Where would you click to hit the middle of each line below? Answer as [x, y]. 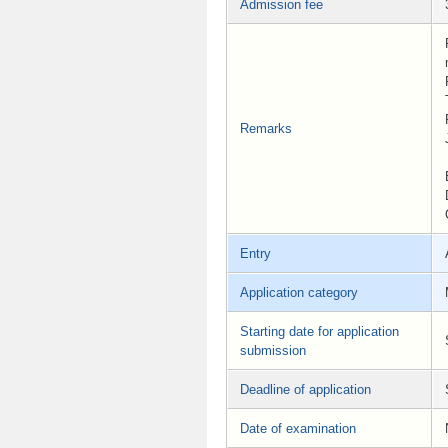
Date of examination [298, 428]
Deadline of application [305, 389]
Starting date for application [319, 331]
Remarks [266, 128]
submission [273, 350]
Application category [299, 292]
